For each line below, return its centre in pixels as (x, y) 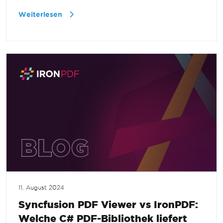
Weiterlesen (41, 15)
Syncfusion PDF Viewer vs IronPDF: (108, 205)
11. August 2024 (41, 188)
